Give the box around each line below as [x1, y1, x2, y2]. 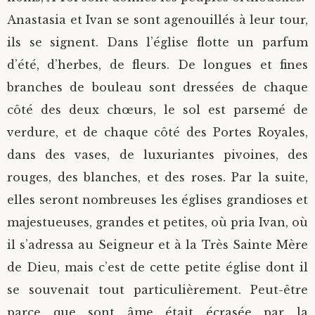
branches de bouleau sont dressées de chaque [7, 79, 308, 94]
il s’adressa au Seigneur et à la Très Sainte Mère [7, 237, 308, 252]
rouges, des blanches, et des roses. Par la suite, [7, 169, 308, 184]
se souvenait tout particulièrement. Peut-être [7, 282, 308, 297]
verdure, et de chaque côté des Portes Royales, [7, 124, 308, 139]
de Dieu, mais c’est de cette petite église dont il [7, 259, 308, 274]
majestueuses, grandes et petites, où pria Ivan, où [7, 214, 308, 229]
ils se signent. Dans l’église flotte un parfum [7, 34, 308, 49]
